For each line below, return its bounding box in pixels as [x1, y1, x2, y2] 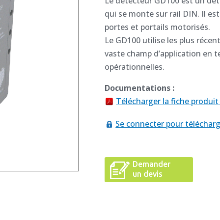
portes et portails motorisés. [105, 21, 211, 32]
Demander [133, 160, 171, 169]
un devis [133, 169, 163, 179]
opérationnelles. [105, 61, 165, 72]
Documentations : [105, 82, 175, 93]
